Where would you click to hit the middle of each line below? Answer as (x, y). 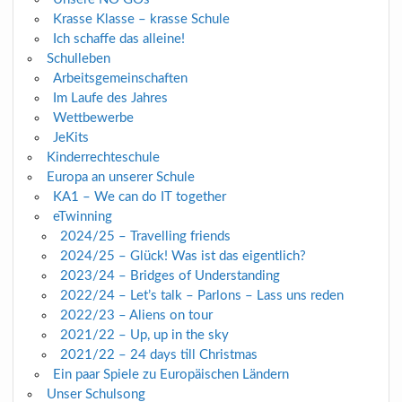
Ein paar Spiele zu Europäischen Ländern (171, 375)
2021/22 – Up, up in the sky (144, 336)
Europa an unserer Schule (120, 178)
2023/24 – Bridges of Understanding (170, 276)
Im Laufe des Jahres (111, 99)
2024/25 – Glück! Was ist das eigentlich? (183, 257)
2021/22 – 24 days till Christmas (158, 355)
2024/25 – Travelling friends (145, 237)
